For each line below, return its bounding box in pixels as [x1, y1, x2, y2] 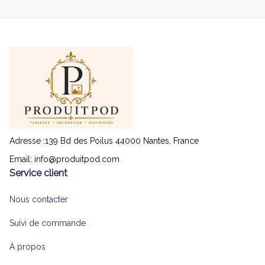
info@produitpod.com [34, 154, 119, 164]
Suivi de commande [9, 218, 86, 228]
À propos [9, 241, 46, 251]
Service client [9, 167, 67, 179]
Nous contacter [9, 194, 68, 204]
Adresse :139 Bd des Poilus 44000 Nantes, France [9, 136, 199, 146]
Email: [9, 154, 34, 164]
